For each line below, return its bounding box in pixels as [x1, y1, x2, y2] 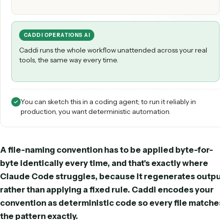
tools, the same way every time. [21, 111, 132, 120]
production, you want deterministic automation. [23, 168, 190, 177]
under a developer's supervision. [21, 36, 134, 45]
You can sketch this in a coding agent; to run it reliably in [23, 157, 218, 166]
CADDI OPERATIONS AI [26, 84, 100, 92]
